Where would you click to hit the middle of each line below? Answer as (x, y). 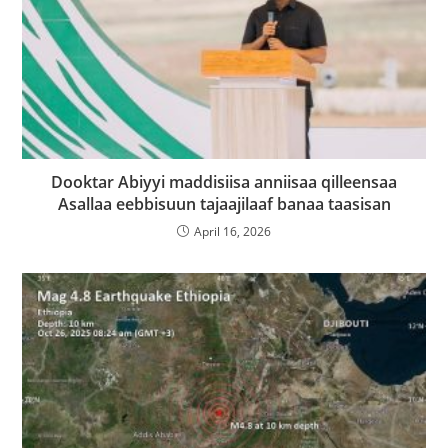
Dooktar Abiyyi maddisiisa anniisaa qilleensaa (224, 181)
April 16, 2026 (232, 231)
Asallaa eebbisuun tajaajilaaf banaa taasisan (224, 203)
